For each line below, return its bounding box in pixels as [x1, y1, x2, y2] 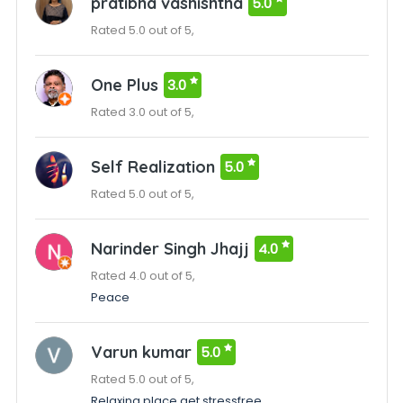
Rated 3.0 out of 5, [90, 103, 194, 121]
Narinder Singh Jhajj [90, 238, 249, 259]
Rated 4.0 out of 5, [90, 267, 195, 284]
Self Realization [90, 157, 215, 177]
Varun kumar [90, 342, 192, 363]
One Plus [90, 75, 158, 95]
